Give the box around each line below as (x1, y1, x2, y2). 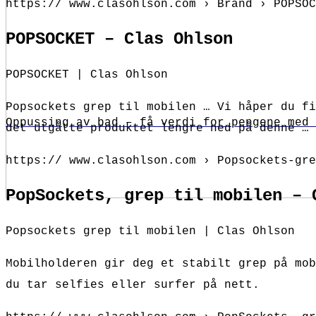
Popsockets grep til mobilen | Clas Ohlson (6, 224, 295, 238)
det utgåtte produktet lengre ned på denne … (6, 121, 309, 135)
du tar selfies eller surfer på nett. (6, 278, 260, 291)
